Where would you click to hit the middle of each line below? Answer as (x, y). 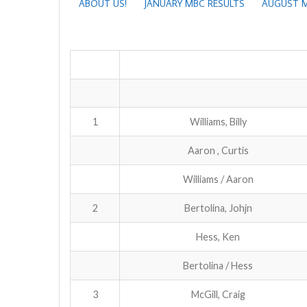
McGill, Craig (218, 294)
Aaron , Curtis (218, 150)
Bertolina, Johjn (218, 208)
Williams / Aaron (218, 179)
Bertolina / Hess (218, 265)
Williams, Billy (218, 121)
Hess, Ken (218, 236)
